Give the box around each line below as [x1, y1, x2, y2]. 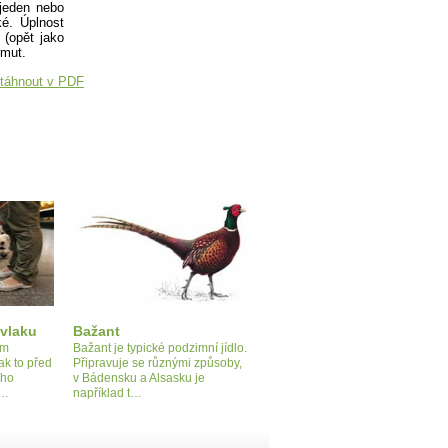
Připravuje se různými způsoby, [73, 355, 242, 370]
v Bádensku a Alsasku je [73, 370, 205, 385]
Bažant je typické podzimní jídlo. [73, 340, 247, 355]
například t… [73, 385, 142, 400]
